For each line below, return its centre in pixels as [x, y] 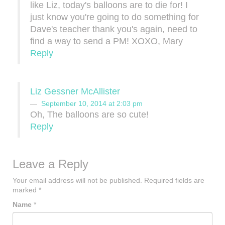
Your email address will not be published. [77, 181]
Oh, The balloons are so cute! [89, 115]
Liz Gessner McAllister [75, 92]
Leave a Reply [50, 164]
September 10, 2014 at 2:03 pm [92, 104]
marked [26, 190]
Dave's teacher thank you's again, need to [114, 29]
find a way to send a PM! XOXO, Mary [106, 41]
